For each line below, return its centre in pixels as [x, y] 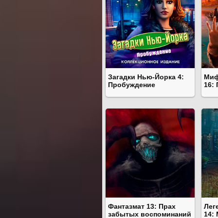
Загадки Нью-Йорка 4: [146, 77]
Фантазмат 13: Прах [142, 206]
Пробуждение [132, 84]
